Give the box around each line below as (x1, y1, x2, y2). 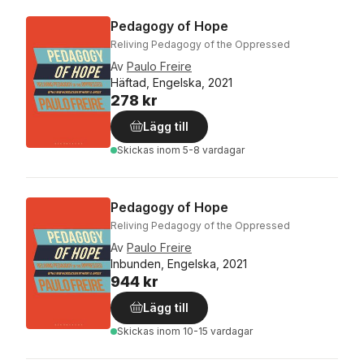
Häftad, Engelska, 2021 (110, 75, 232, 89)
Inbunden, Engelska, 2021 (110, 256, 247, 271)
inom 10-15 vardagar (157, 324, 253, 337)
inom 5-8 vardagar (157, 143, 245, 156)
